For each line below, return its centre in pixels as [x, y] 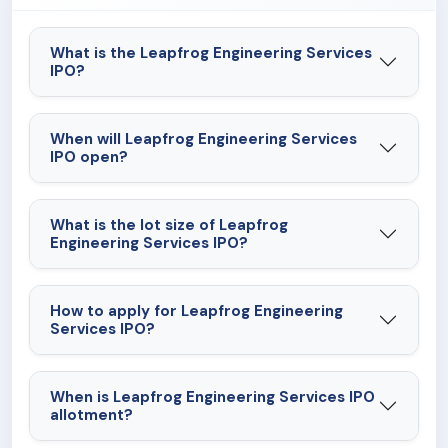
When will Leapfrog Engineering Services [203, 139]
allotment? [91, 415]
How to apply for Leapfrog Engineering [196, 311]
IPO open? [89, 157]
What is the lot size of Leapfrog [169, 225]
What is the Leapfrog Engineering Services [211, 53]
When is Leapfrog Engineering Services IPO [212, 397]
